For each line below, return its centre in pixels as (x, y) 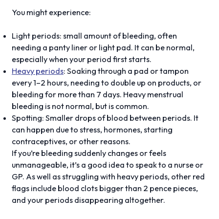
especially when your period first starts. (82, 59)
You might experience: (51, 12)
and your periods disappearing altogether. (88, 200)
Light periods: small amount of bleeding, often (94, 35)
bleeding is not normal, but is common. (80, 106)
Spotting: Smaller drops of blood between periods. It (105, 118)
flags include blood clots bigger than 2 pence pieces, (105, 188)
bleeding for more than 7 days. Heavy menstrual (98, 94)
